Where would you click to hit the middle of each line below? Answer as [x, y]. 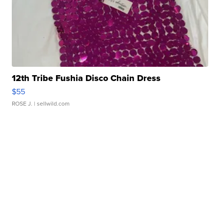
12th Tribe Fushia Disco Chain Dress [86, 78]
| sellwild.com [51, 104]
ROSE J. [22, 104]
